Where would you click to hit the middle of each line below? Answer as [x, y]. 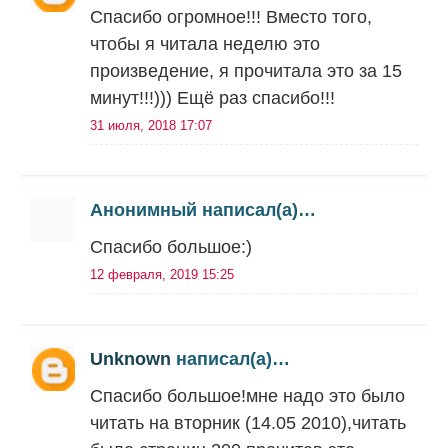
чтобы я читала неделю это [205, 44]
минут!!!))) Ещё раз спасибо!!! [212, 98]
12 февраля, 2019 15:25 [162, 274]
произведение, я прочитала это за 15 [246, 71]
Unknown [130, 359]
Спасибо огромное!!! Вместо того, [231, 17]
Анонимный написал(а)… [203, 210]
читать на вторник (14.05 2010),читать [248, 423]
